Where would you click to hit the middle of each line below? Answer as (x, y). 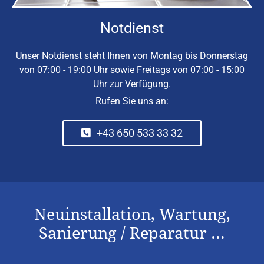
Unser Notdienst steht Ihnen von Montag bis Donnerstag (132, 55)
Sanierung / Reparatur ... (132, 233)
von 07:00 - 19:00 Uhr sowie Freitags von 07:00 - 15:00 (132, 70)
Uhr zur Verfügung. (132, 84)
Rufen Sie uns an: (132, 101)
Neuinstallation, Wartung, (132, 214)
